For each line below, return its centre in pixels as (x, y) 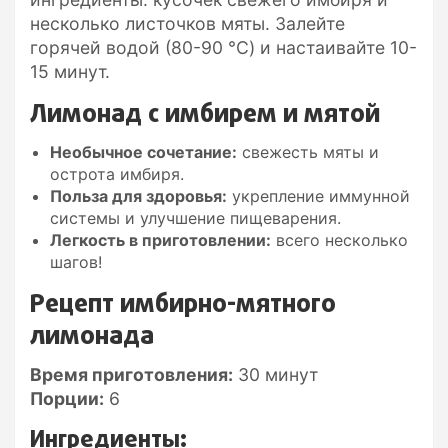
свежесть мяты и (308, 151)
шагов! (76, 261)
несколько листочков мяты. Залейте (187, 23)
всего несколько (339, 239)
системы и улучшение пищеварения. (195, 217)
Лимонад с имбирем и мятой (205, 114)
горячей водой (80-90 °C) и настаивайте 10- (223, 47)
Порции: (67, 398)
